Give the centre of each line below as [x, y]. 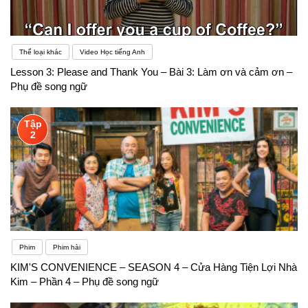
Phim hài [67, 247]
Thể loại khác [41, 52]
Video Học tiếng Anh [112, 52]
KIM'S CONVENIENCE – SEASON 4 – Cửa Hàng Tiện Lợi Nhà [154, 267]
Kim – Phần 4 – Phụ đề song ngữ [85, 281]
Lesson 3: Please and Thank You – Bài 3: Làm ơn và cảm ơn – [151, 71]
